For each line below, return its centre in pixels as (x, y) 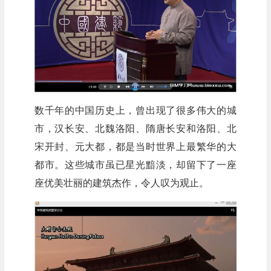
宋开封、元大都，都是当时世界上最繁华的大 (135, 147)
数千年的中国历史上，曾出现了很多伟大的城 (135, 110)
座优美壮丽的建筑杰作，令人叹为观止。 (121, 183)
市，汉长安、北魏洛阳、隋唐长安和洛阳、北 (135, 129)
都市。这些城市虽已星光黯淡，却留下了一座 (135, 165)
